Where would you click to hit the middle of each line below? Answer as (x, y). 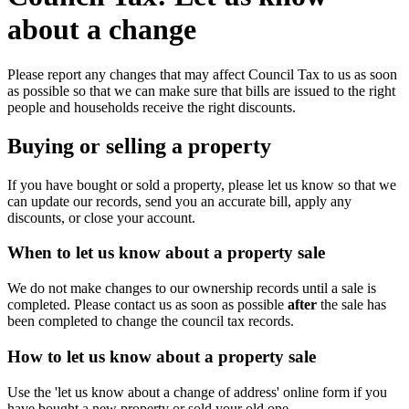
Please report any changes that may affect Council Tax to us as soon (202, 74)
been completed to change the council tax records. (152, 321)
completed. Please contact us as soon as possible (147, 305)
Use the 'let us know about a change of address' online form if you (197, 392)
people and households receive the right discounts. (152, 107)
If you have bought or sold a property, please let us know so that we (202, 184)
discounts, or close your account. (103, 217)
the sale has (351, 305)
